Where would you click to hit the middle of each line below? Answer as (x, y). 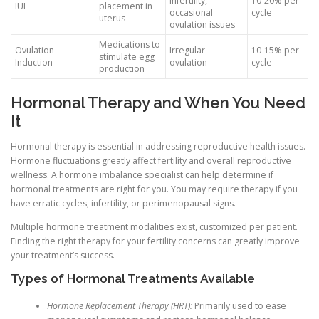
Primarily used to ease (239, 305)
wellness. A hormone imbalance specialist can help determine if (142, 175)
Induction (34, 63)
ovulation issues (202, 25)
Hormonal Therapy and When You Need (158, 103)
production (122, 69)
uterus (112, 19)
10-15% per (275, 51)
